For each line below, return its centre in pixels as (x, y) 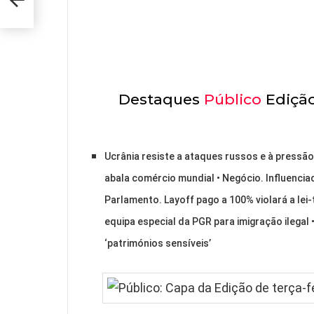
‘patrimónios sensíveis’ (158, 243)
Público (233, 99)
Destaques (161, 99)
